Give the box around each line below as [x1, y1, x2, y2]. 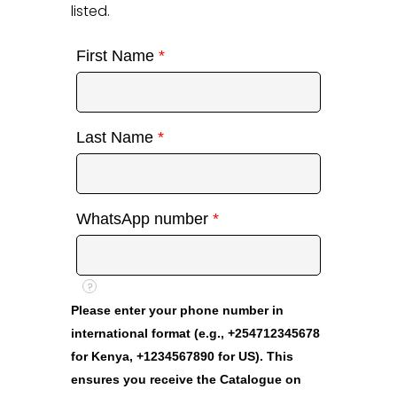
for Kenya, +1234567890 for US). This [71, 348, 294, 363]
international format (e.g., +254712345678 [71, 325, 321, 340]
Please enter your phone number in [71, 302, 284, 317]
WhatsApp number [76, 209, 214, 228]
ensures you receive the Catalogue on [71, 371, 302, 386]
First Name [76, 46, 160, 65]
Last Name [76, 128, 159, 146]
